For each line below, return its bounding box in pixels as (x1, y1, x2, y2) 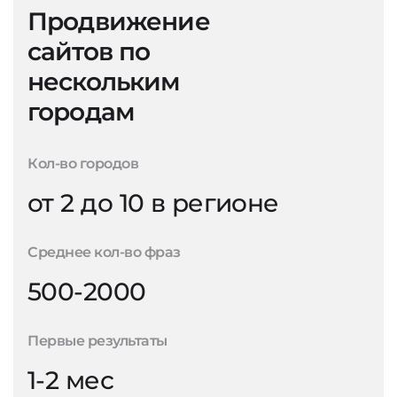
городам (27, 97, 136, 127)
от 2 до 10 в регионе (27, 188, 279, 218)
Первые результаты (27, 332, 167, 349)
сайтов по (27, 36, 151, 66)
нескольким (27, 66, 181, 97)
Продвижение (27, 6, 210, 36)
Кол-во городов (27, 155, 139, 172)
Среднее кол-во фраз (27, 244, 181, 261)
